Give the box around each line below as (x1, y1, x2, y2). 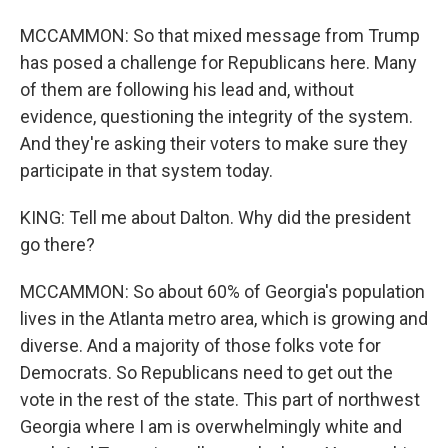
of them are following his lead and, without (20, 79, 354, 100)
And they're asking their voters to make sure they (20, 133, 408, 154)
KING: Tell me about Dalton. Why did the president (20, 207, 411, 228)
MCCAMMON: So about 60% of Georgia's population (20, 281, 425, 302)
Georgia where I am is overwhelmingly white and (20, 416, 402, 437)
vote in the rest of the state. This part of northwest (20, 389, 420, 410)
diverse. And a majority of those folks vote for (20, 335, 381, 356)
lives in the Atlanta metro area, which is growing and (20, 308, 428, 329)
